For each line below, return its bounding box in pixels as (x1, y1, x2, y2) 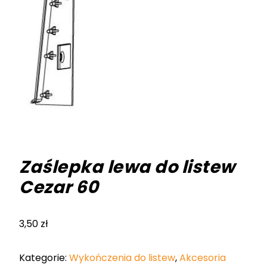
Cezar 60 (19, 175, 98, 199)
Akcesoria (179, 250, 226, 265)
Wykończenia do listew (69, 250, 175, 265)
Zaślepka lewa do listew (19, 154, 235, 179)
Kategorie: (19, 250, 69, 265)
